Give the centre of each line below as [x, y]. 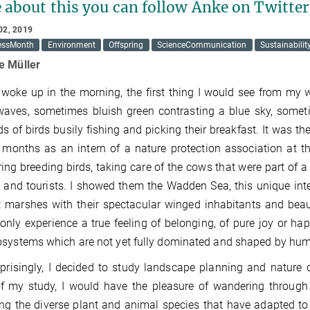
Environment [71, 45]
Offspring [126, 45]
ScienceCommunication [202, 45]
